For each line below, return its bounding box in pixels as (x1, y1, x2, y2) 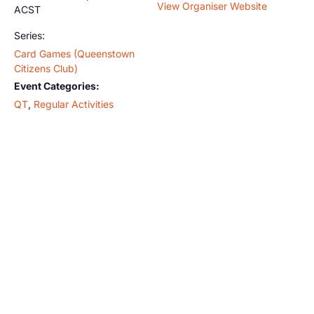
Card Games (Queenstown (14, 48, 135, 60)
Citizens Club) (14, 62, 78, 74)
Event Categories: (14, 80, 100, 92)
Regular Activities (34, 98, 114, 110)
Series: (14, 29, 45, 41)
